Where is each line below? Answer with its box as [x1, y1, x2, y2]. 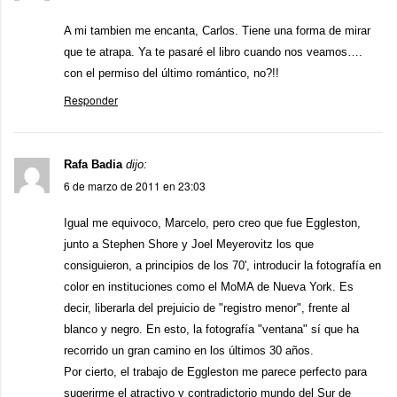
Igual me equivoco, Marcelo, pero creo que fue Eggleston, [64, 216, 361, 230]
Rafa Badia [64, 158, 122, 171]
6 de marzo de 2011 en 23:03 [64, 178, 206, 193]
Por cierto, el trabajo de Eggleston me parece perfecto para [64, 365, 367, 378]
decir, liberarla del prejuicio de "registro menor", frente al [64, 301, 350, 315]
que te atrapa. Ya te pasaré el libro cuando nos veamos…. [64, 45, 362, 58]
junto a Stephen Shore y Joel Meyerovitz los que [64, 237, 314, 251]
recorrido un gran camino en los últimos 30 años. [64, 344, 314, 357]
